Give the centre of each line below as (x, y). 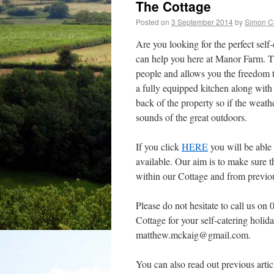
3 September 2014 (202, 22)
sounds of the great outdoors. (191, 117)
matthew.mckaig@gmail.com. (193, 235)
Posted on (153, 22)
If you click (159, 146)
